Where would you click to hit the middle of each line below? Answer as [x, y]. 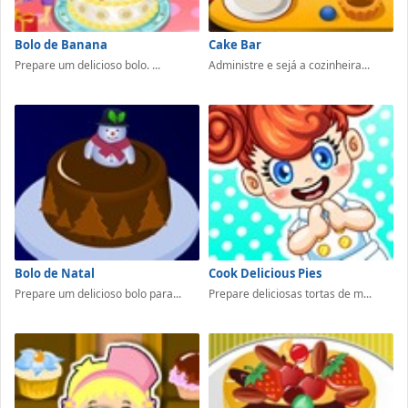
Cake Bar [235, 44]
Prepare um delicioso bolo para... [98, 294]
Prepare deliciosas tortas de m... [290, 294]
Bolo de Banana [61, 44]
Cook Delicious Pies [265, 274]
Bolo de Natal [55, 274]
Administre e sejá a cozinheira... [289, 65]
